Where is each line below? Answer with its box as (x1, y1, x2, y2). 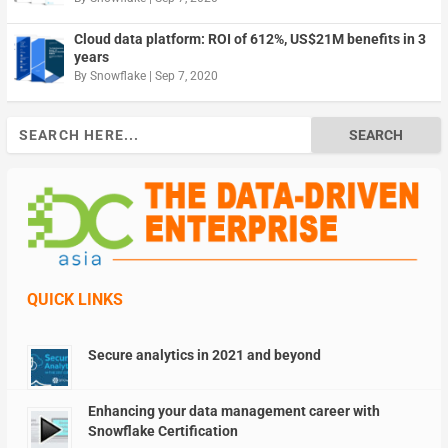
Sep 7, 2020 (154, 68, 218, 83)
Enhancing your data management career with (87, 402, 380, 419)
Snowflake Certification (87, 422, 238, 439)
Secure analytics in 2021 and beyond (87, 346, 321, 363)
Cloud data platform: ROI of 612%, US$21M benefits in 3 (73, 30, 426, 47)
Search (5, 118, 49, 135)
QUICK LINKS (26, 289, 123, 309)
